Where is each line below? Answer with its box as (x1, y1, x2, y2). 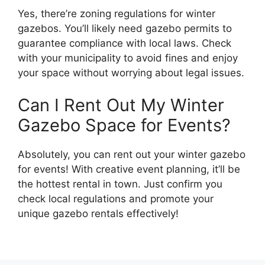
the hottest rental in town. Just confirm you (18, 178, 222, 190)
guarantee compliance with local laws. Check (18, 37, 231, 49)
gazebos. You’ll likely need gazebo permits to (18, 22, 232, 34)
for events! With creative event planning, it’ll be (18, 163, 240, 176)
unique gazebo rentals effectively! (18, 208, 179, 220)
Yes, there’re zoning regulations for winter (18, 7, 215, 20)
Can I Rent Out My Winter (18, 95, 224, 116)
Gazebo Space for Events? (18, 115, 231, 136)
